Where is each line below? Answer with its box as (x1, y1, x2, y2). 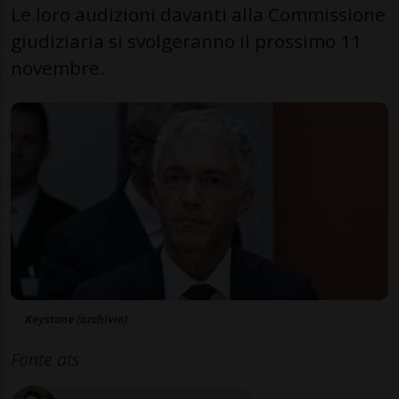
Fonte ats (11, 347, 79, 372)
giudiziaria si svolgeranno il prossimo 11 (11, 28, 362, 53)
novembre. (11, 54, 105, 80)
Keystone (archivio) (25, 311, 127, 328)
